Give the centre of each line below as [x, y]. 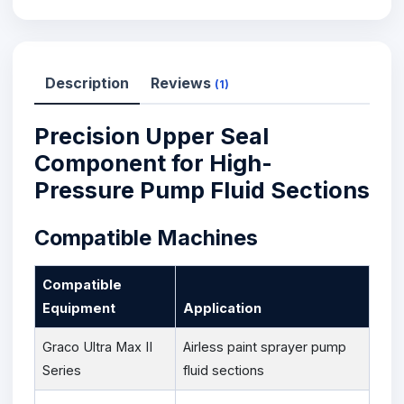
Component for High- [153, 163]
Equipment [79, 308]
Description [87, 83]
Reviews [183, 83]
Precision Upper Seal [151, 136]
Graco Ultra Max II [97, 346]
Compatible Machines [146, 237]
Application [222, 308]
